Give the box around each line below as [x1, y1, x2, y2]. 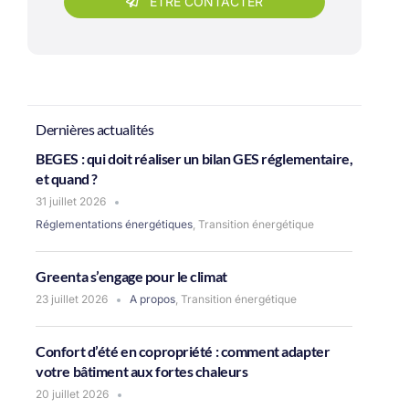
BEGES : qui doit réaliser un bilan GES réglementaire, [36, 150, 353, 167]
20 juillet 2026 [36, 387, 110, 401]
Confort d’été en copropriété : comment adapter [36, 342, 330, 360]
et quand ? [36, 170, 98, 187]
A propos [130, 292, 176, 306]
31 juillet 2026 [36, 194, 107, 208]
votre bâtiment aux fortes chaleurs [36, 362, 248, 380]
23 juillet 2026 [36, 292, 109, 306]
